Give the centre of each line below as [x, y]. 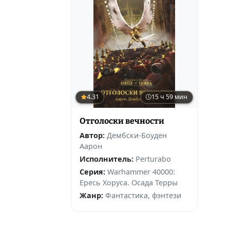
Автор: [92, 135]
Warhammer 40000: [141, 171]
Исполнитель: [107, 159]
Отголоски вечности [122, 121]
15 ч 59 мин [170, 97]
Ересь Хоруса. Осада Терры [129, 182]
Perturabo [153, 159]
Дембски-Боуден [137, 135]
